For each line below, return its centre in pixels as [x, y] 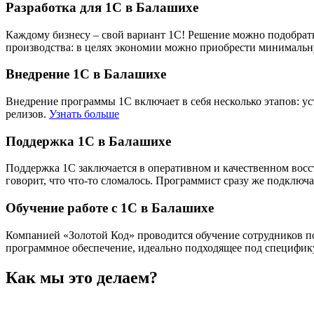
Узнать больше [84, 114]
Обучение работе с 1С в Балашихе [110, 208]
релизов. [27, 114]
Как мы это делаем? [82, 277]
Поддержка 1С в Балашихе [88, 141]
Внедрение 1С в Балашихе [86, 74]
